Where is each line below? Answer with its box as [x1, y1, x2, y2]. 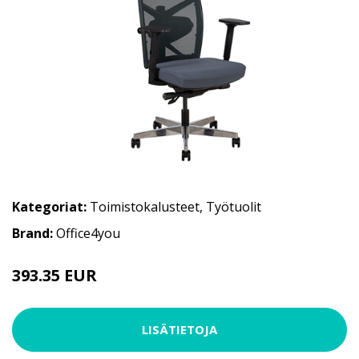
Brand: [12, 224, 56, 242]
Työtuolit [206, 197, 261, 216]
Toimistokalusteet [90, 197, 200, 216]
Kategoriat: [12, 197, 87, 216]
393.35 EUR [12, 264, 97, 286]
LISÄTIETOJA [142, 321, 217, 338]
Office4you [56, 224, 120, 242]
